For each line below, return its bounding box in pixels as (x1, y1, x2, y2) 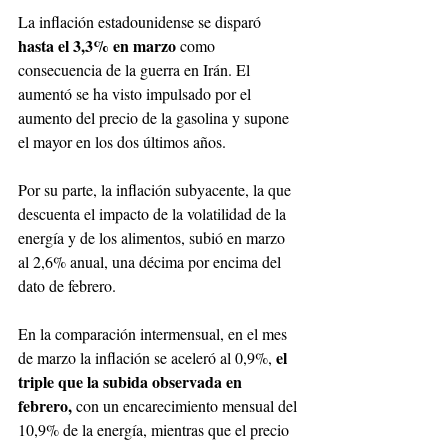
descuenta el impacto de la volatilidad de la (18, 203, 290, 225)
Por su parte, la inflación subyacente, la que (18, 179, 295, 201)
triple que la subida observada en (18, 370, 246, 394)
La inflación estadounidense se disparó (18, 11, 265, 33)
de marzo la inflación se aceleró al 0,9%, (18, 347, 276, 369)
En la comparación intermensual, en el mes (18, 323, 291, 345)
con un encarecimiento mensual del (76, 395, 301, 417)
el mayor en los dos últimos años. (18, 131, 226, 153)
